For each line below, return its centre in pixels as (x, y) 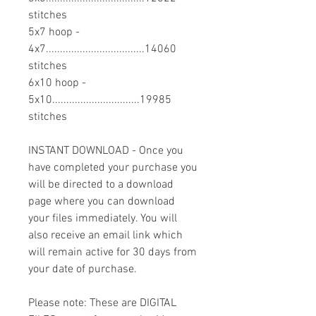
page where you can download (102, 202)
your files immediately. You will (103, 219)
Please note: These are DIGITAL (102, 304)
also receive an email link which (105, 236)
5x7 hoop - (54, 33)
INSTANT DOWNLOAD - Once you (106, 151)
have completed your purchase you (113, 168)
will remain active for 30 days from (113, 253)
